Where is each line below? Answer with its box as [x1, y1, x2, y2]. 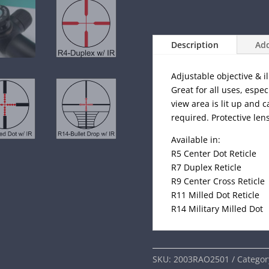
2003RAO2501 [173, 253, 229, 265]
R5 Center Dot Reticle [171, 147, 256, 159]
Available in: [171, 133, 220, 145]
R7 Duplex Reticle [171, 161, 241, 173]
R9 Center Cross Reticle [171, 175, 265, 187]
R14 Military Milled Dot [171, 202, 263, 214]
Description [171, 38, 219, 50]
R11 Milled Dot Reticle [171, 189, 259, 201]
